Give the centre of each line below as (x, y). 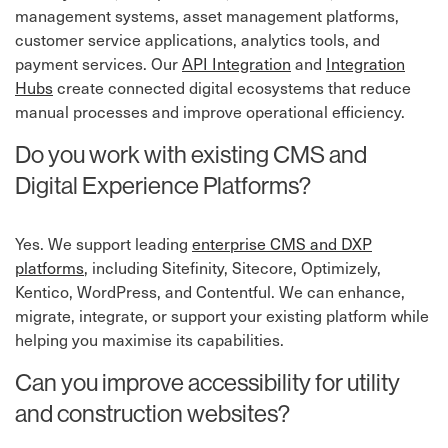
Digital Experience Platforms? (163, 185)
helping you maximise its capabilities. (149, 339)
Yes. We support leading (103, 243)
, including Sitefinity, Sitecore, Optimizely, (232, 267)
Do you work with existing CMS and (191, 154)
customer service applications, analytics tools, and (197, 39)
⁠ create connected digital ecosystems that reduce (232, 87)
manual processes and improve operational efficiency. (210, 111)
